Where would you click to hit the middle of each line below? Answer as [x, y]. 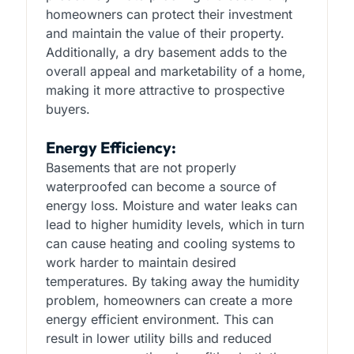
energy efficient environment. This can [159, 320]
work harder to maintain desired [141, 263]
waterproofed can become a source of [161, 187]
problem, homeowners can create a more [169, 301]
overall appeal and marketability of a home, [175, 72]
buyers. [68, 109]
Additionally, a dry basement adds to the [166, 53]
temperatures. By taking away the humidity [172, 282]
